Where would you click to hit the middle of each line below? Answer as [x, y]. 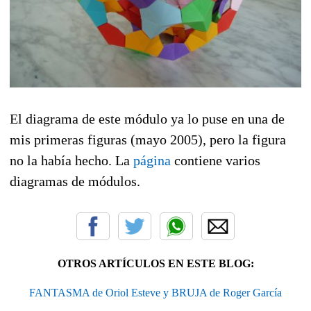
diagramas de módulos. [75, 182]
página [152, 161]
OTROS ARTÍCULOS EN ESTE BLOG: [155, 264]
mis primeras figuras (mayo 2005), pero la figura [148, 140]
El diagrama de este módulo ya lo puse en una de [147, 119]
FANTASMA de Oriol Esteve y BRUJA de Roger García [155, 293]
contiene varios [216, 161]
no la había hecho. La [72, 161]
